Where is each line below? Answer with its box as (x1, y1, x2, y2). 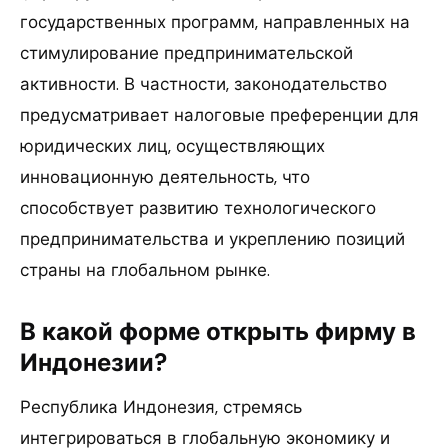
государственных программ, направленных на (20, 10, 410, 33)
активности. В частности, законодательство (20, 72, 387, 95)
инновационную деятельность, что (20, 165, 310, 188)
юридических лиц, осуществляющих (20, 134, 325, 157)
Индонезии (20, 346, 154, 378)
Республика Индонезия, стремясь (20, 395, 302, 418)
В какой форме (20, 315, 200, 347)
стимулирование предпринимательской (20, 41, 353, 64)
